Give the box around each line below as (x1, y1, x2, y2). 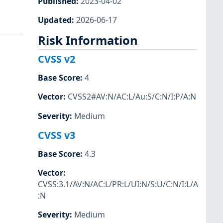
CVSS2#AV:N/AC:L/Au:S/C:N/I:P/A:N (68, 91, 196, 103)
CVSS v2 (38, 52, 75, 66)
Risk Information (38, 32, 138, 48)
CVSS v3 (38, 128, 75, 142)
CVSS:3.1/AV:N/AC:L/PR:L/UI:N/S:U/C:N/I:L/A (38, 178, 198, 190)
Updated (38, 14, 72, 25)
